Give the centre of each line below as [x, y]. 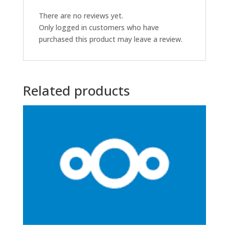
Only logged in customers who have [99, 28]
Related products [76, 91]
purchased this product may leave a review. [110, 39]
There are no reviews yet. [81, 16]
